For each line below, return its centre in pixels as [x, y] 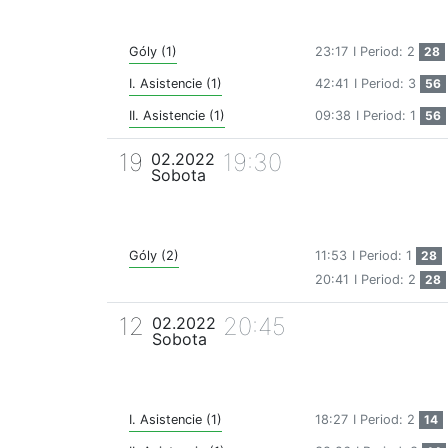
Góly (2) [154, 256]
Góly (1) [153, 52]
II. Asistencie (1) [177, 116]
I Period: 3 [387, 84]
